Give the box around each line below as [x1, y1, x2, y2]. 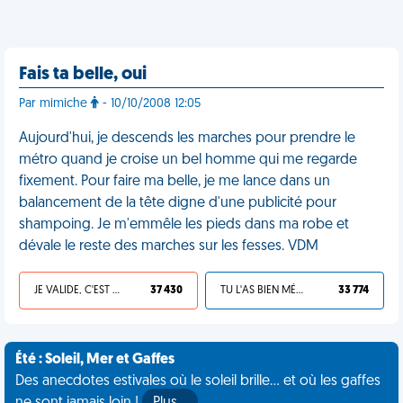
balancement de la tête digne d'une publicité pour [19, 196, 336, 210]
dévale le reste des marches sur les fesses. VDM [19, 239, 318, 254]
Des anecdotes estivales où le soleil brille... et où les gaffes [15, 374, 381, 389]
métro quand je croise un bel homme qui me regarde [19, 153, 357, 167]
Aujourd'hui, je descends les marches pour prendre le [19, 131, 355, 146]
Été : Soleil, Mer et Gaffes [15, 353, 175, 367]
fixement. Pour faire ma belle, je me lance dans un [19, 175, 330, 189]
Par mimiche [19, 97, 91, 111]
